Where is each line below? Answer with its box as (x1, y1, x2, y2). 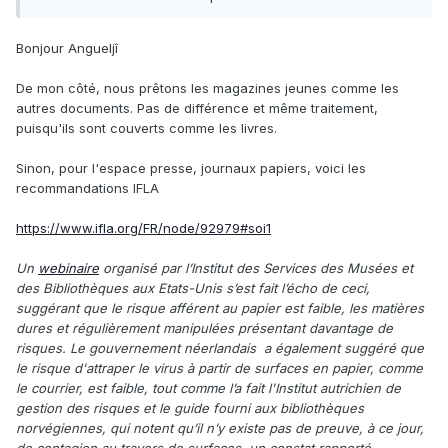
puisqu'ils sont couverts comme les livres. (16, 119, 277, 136)
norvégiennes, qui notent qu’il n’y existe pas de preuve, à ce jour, (16, 419, 424, 436)
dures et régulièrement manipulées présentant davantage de (16, 319, 393, 336)
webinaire (38, 259, 99, 276)
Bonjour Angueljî (16, 39, 118, 56)
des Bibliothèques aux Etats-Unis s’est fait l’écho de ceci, (16, 279, 370, 296)
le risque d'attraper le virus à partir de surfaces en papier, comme (16, 359, 423, 376)
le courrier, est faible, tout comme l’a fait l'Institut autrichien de (16, 379, 401, 396)
